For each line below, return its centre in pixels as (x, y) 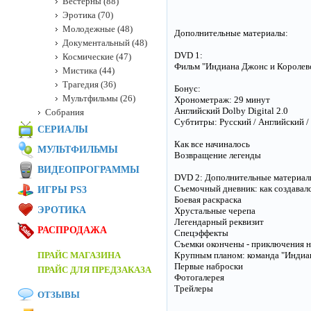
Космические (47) (97, 57)
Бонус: (187, 89)
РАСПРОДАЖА (72, 230)
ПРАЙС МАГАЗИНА (79, 255)
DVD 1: (188, 55)
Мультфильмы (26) (99, 98)
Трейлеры (194, 288)
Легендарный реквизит (219, 222)
